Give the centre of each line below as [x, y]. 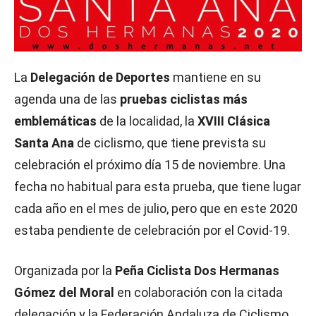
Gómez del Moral [64, 293]
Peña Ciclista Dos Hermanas [197, 271]
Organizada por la [65, 271]
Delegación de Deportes [100, 78]
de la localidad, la [147, 121]
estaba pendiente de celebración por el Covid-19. [152, 231]
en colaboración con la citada [199, 293]
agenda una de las [67, 99]
